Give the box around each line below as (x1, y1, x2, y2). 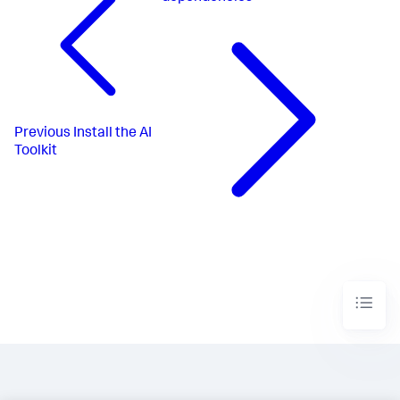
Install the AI (73, 126, 152, 141)
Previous (14, 126, 71, 141)
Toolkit (14, 144, 57, 159)
